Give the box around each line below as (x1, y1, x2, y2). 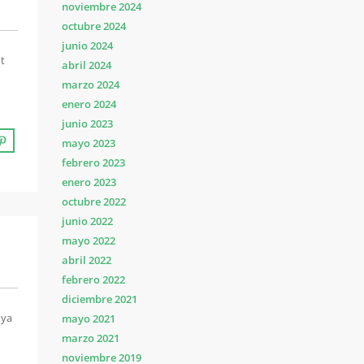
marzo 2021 (62, 331, 119, 345)
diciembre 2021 (62, 292, 137, 306)
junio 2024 (62, 38, 113, 53)
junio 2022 (62, 214, 113, 228)
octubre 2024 (62, 19, 126, 33)
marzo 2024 (62, 77, 119, 92)
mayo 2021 (62, 311, 115, 326)
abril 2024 (62, 58, 111, 72)
